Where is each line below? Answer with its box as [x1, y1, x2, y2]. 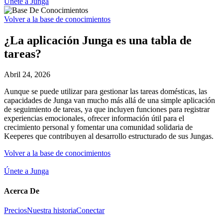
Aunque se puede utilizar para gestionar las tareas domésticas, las [4, 87, 207, 96]
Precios [4, 206, 27, 215]
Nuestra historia [27, 206, 76, 215]
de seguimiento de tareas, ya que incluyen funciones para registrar [4, 105, 210, 114]
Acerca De [4, 186, 39, 195]
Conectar [76, 206, 105, 215]
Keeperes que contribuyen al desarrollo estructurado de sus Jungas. [4, 132, 214, 141]
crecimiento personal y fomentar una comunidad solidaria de [4, 123, 193, 132]
